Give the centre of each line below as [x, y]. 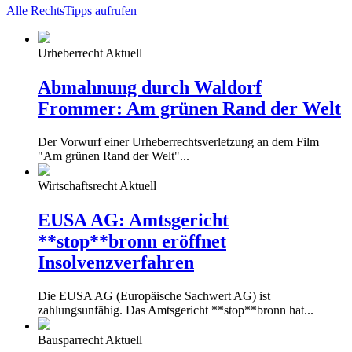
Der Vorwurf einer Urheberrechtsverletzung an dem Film [178, 142]
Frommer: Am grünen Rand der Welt [189, 109]
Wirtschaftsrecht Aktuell [97, 186]
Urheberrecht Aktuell [90, 53]
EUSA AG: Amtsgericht [133, 220]
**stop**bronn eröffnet [132, 242]
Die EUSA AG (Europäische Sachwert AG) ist [154, 296]
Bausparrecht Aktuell [90, 340]
